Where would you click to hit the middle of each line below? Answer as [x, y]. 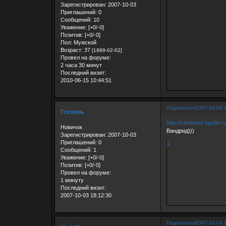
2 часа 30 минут [81, 65]
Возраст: [71, 50]
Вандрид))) [180, 131]
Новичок [71, 127]
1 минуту [72, 180]
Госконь [72, 112]
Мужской [84, 42]
